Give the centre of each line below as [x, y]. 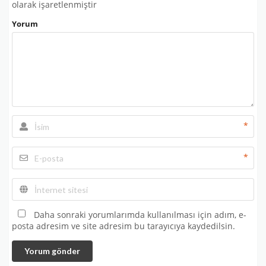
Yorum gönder [52, 251]
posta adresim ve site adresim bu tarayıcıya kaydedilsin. [123, 227]
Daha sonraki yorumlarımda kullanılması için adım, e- [140, 215]
